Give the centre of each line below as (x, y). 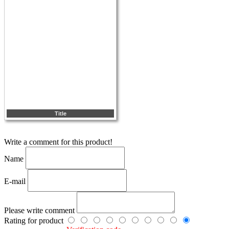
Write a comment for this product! (58, 142)
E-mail (16, 181)
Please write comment (40, 210)
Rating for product (35, 220)
